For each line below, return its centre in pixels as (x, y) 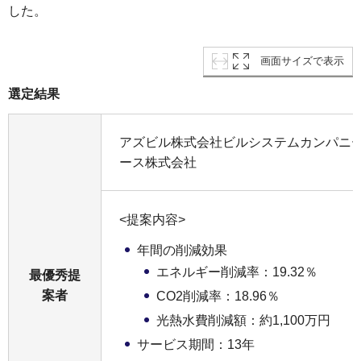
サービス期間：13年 (196, 344)
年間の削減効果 (182, 250)
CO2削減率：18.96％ (218, 296)
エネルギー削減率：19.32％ (237, 272)
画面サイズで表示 (302, 61)
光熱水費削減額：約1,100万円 (243, 320)
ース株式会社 (158, 162)
